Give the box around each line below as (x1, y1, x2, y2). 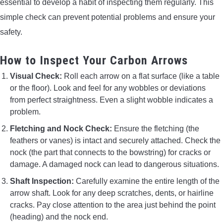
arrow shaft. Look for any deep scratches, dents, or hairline (10, 188, 214, 197)
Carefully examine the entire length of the (74, 176, 220, 185)
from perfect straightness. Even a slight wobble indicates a (10, 95, 213, 104)
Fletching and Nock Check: (10, 124, 112, 133)
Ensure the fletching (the (112, 124, 199, 133)
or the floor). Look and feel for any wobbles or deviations (10, 83, 206, 92)
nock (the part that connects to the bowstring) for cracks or (10, 148, 211, 157)
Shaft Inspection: (10, 176, 74, 185)
